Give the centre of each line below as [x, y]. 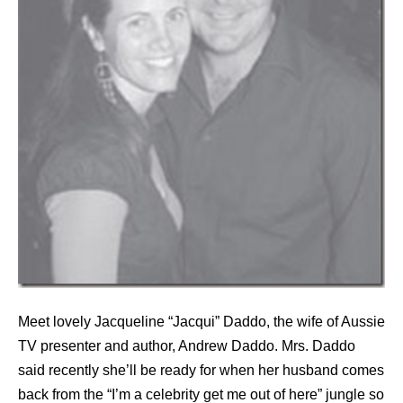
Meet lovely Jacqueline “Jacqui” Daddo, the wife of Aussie [201, 322]
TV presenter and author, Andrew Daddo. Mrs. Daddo [187, 346]
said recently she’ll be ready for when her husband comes [201, 371]
